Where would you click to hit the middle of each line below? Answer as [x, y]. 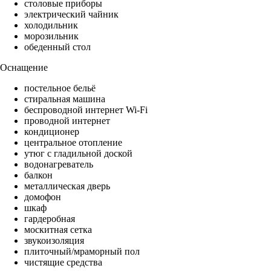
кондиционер [52, 132]
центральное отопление [73, 143]
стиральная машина [65, 99]
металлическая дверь [67, 186]
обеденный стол [57, 47]
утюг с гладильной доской [78, 154]
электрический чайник [71, 15]
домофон [43, 197]
